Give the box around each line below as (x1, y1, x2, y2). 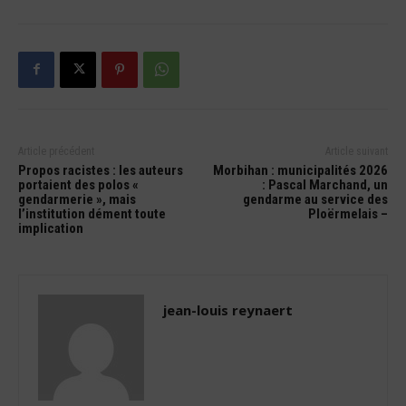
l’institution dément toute (18, 205, 166, 222)
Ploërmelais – (307, 205, 388, 222)
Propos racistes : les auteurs (18, 161, 183, 179)
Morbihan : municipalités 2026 (212, 161, 388, 179)
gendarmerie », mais (18, 190, 136, 208)
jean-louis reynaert (163, 300, 293, 319)
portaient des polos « (18, 176, 139, 193)
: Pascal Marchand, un (261, 176, 388, 193)
